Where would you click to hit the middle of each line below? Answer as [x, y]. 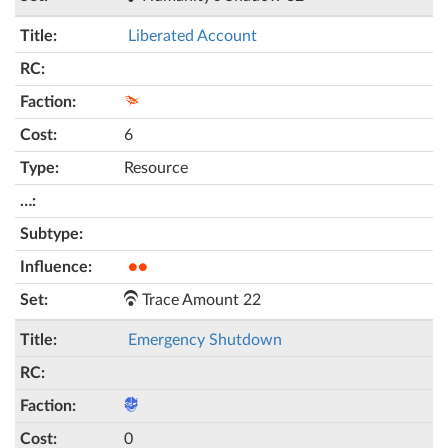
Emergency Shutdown [205, 340]
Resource [156, 168]
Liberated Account [192, 36]
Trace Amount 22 [199, 300]
